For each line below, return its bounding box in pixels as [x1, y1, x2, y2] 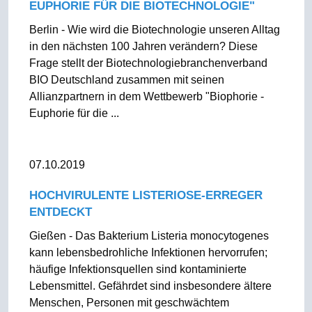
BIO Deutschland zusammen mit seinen [29, 74, 224, 86]
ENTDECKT [29, 205, 92, 219]
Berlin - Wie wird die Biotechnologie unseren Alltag [29, 24, 280, 36]
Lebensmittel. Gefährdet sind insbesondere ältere [29, 280, 272, 292]
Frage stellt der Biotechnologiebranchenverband [29, 57, 267, 69]
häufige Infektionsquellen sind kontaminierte [29, 263, 247, 275]
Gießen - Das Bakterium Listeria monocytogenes [29, 230, 269, 242]
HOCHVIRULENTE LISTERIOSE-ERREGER [29, 189, 263, 202]
